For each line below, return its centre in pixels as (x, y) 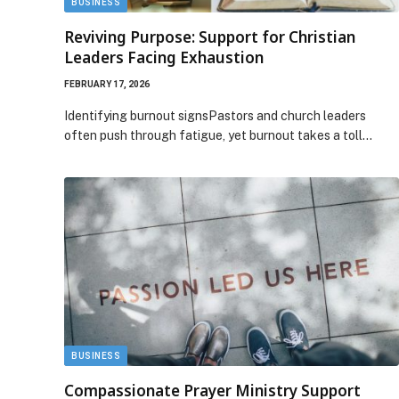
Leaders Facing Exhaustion (164, 57)
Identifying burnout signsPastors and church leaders (215, 116)
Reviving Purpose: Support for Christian (210, 37)
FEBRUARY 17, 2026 (107, 84)
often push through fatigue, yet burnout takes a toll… (218, 135)
